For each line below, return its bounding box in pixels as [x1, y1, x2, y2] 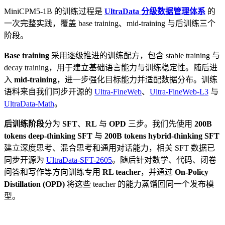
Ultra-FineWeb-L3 [150, 87, 208, 96]
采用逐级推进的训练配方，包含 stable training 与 [49, 51, 220, 60]
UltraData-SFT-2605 [46, 155, 112, 164]
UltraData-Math [4, 99, 54, 108]
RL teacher [102, 167, 141, 176]
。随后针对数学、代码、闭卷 [112, 155, 216, 164]
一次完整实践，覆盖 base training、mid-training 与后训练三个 [4, 19, 215, 28]
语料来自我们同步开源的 [4, 87, 94, 96]
